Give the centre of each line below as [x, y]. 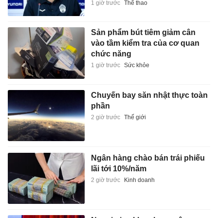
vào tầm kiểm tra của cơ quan [145, 43]
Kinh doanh [139, 180]
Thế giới [135, 117]
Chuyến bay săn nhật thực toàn [149, 95]
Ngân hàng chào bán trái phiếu [148, 158]
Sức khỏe [136, 65]
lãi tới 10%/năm [118, 168]
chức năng [111, 54]
